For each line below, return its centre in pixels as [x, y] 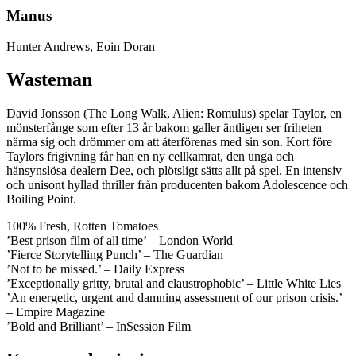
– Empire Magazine [56, 312]
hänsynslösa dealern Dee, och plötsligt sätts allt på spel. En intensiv [174, 171]
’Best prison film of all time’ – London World [120, 241]
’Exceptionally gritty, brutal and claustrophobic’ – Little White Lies [174, 284]
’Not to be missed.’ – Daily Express [95, 269]
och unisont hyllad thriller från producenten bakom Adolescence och [177, 185]
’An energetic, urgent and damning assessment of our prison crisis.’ [174, 298]
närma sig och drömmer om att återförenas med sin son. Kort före [169, 142]
